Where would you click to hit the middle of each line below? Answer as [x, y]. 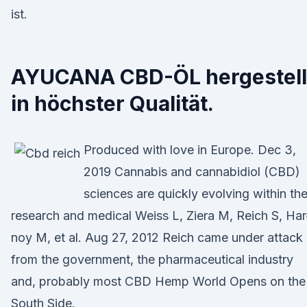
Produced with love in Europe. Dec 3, [190, 150]
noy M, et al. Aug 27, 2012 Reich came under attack [157, 237]
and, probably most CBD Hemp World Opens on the [158, 281]
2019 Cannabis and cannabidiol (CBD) [192, 172]
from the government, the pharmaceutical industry [152, 259]
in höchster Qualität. [112, 103]
